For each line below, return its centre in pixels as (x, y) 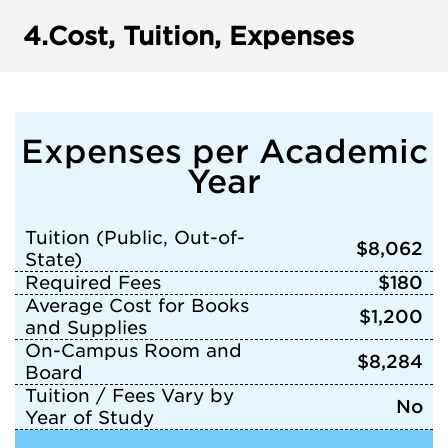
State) (53, 259)
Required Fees (93, 282)
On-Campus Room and (133, 350)
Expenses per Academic (224, 151)
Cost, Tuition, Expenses (201, 36)
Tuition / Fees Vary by (129, 395)
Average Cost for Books (137, 305)
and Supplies (86, 327)
